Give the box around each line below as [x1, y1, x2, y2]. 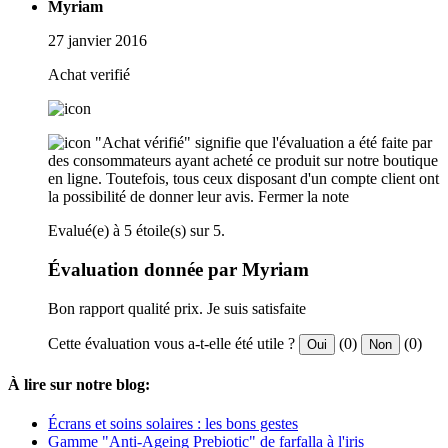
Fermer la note [258, 188, 349, 206]
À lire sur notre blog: [8, 376, 150, 394]
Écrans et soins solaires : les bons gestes [48, 415, 298, 433]
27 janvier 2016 [48, 32, 147, 50]
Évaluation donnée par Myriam [48, 259, 309, 281]
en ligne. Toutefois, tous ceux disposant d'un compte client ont [48, 170, 439, 188]
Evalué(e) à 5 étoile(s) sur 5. [48, 222, 225, 240]
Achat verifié [48, 66, 130, 84]
